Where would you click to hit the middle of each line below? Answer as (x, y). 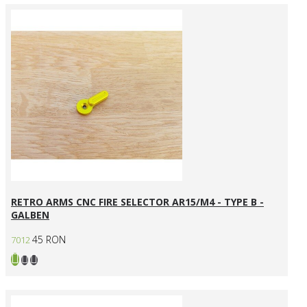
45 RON (49, 240)
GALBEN (30, 215)
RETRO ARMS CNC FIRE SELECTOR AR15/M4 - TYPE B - (137, 202)
